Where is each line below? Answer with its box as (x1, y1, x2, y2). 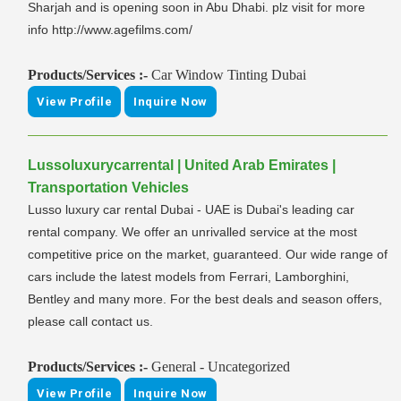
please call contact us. (28, 314, 153, 329)
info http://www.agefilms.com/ (28, 22, 192, 38)
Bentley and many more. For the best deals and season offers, (28, 292, 382, 307)
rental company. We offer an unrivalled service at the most (28, 225, 357, 240)
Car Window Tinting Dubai (151, 67, 306, 83)
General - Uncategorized (151, 359, 290, 375)
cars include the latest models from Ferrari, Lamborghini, (28, 269, 349, 285)
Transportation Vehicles (28, 180, 189, 196)
